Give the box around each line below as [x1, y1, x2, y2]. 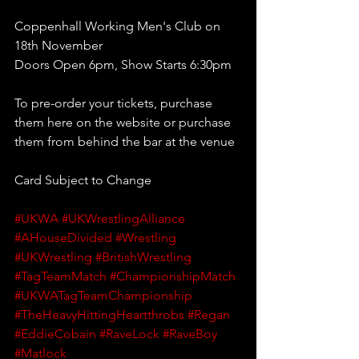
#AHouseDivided [14, 229, 112, 245]
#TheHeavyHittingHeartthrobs [14, 306, 184, 322]
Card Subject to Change [14, 171, 151, 188]
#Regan [188, 306, 230, 322]
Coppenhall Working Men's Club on [14, 18, 224, 34]
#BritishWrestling [95, 248, 192, 264]
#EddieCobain [14, 325, 96, 341]
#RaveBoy [163, 325, 217, 341]
